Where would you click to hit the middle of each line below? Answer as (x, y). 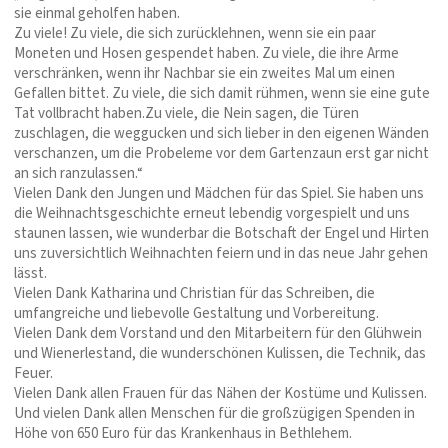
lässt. (30, 273)
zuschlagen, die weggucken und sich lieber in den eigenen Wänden (221, 133)
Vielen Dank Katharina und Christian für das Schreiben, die (194, 293)
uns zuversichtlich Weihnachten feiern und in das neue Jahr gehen (221, 253)
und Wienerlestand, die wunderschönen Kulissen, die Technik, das (220, 353)
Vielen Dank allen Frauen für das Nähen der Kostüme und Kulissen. (220, 393)
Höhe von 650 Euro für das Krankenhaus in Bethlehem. (183, 433)
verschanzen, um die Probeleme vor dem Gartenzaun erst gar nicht (221, 153)
